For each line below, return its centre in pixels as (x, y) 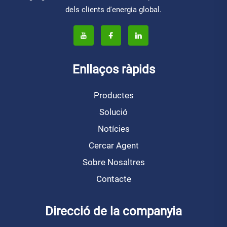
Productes (113, 96)
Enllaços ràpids (113, 70)
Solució (113, 112)
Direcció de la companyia (113, 212)
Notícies (113, 129)
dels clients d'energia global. (113, 10)
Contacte (113, 179)
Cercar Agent (113, 146)
